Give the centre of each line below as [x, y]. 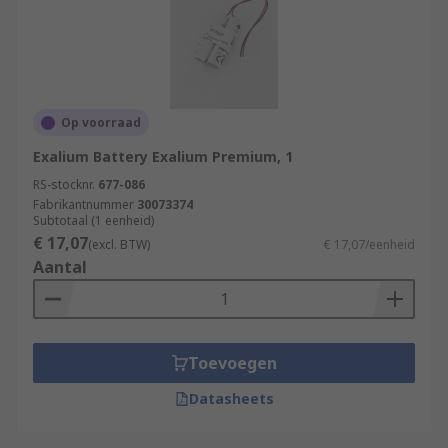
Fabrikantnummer [83, 204]
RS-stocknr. [64, 184]
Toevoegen [232, 363]
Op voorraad [101, 122]
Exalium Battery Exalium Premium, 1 [163, 156]
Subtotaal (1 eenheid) [93, 220]
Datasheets [231, 398]
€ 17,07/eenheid [369, 244]
